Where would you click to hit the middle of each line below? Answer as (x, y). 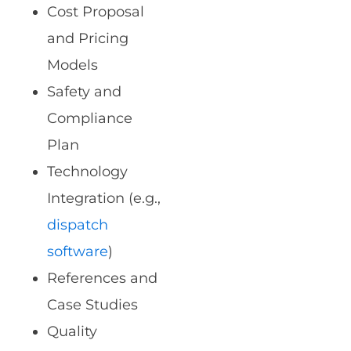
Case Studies (92, 305)
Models (72, 65)
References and (102, 279)
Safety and (84, 92)
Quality (72, 332)
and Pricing (88, 39)
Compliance (90, 119)
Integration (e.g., (104, 199)
